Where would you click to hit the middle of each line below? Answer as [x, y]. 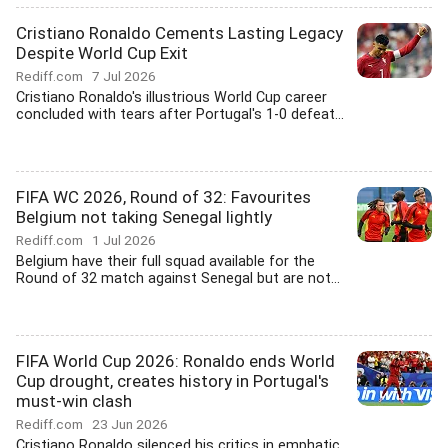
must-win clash [74, 401]
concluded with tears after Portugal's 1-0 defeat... [180, 114]
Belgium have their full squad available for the [165, 261]
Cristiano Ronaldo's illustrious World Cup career [171, 97]
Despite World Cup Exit [102, 53]
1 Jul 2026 [124, 240]
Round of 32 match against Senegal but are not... [178, 278]
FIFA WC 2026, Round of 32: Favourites [163, 197]
